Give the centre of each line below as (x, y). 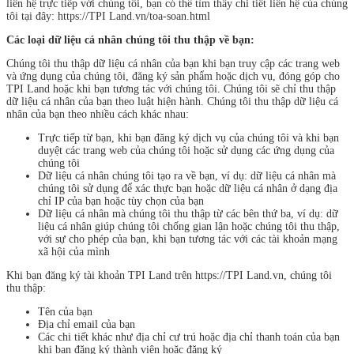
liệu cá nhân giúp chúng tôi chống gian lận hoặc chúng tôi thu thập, (189, 226)
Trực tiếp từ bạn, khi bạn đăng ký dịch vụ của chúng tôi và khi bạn (188, 137)
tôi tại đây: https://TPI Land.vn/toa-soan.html (108, 16)
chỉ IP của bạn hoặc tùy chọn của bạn (121, 201)
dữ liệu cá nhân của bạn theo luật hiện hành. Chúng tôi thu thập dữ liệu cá (172, 101)
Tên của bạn (65, 311)
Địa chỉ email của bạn (87, 324)
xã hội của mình (74, 251)
